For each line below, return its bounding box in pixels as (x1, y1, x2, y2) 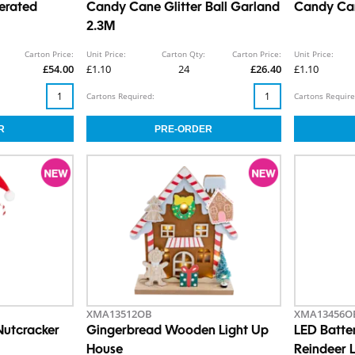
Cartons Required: (86, 90, 155, 102)
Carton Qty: (162, 48, 206, 60)
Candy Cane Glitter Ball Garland (86, 2, 280, 15)
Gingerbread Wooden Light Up (86, 325, 269, 338)
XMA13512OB (86, 307, 152, 322)
